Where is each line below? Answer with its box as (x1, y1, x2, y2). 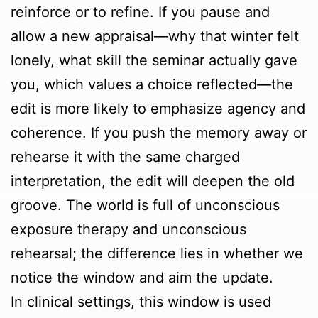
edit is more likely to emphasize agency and (11, 100, 305, 118)
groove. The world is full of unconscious (11, 197, 280, 214)
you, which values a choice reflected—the (11, 76, 293, 94)
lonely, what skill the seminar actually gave (11, 52, 297, 70)
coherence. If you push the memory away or (11, 124, 307, 142)
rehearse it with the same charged (11, 148, 240, 166)
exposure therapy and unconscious (11, 221, 246, 238)
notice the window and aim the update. (11, 269, 273, 287)
